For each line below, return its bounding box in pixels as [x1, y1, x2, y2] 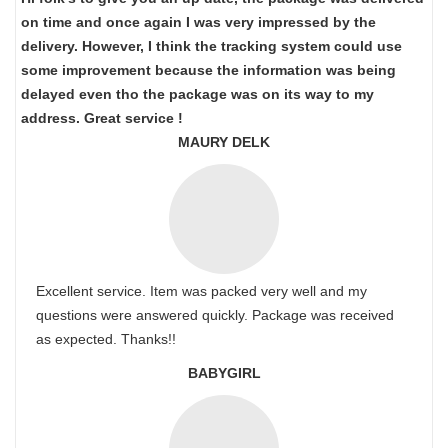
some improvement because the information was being [21, 62, 396, 78]
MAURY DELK [178, 134, 270, 150]
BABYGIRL [187, 365, 261, 381]
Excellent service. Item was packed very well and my [36, 283, 367, 299]
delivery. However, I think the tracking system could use [21, 38, 402, 54]
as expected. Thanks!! [36, 331, 176, 347]
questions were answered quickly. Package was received [36, 307, 394, 323]
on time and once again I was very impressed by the [21, 14, 376, 30]
